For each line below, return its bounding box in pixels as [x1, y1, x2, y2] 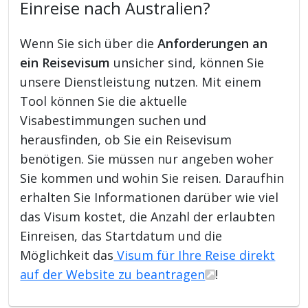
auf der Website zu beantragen [20, 265, 206, 283]
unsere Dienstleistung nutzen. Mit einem [20, 73, 262, 90]
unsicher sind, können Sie [110, 54, 265, 71]
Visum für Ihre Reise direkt [113, 246, 276, 263]
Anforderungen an [157, 34, 268, 52]
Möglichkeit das [20, 246, 114, 263]
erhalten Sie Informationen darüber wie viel [20, 188, 279, 206]
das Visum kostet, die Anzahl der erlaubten [20, 208, 276, 225]
